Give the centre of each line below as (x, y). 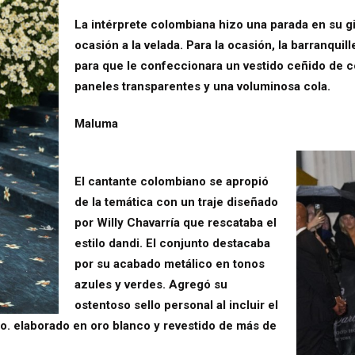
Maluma (97, 123)
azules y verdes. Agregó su (151, 284)
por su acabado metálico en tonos (170, 263)
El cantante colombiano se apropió (172, 181)
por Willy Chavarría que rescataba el (176, 222)
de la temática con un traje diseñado (177, 202)
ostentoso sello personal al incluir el (177, 305)
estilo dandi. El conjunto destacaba (173, 243)
